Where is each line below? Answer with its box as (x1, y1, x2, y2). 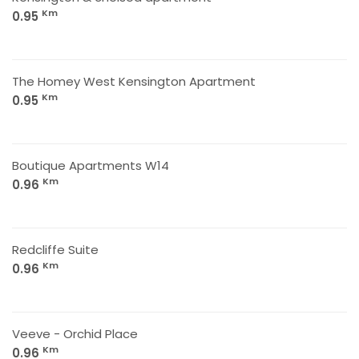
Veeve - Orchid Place (12, 325, 138, 342)
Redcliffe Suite (12, 241, 99, 258)
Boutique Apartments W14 (12, 157, 169, 174)
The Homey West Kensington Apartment (12, 73, 256, 90)
